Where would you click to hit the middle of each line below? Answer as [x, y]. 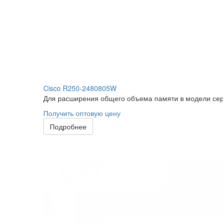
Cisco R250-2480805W [80, 88]
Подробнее [68, 126]
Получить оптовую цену [82, 113]
